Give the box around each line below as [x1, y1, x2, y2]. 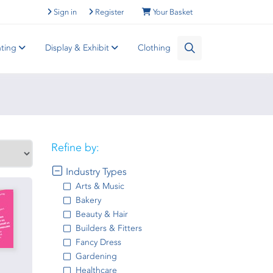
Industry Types [63, 166, 127, 177]
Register [95, 7, 124, 16]
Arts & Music [75, 181, 124, 191]
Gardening [75, 251, 117, 261]
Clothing [138, 43, 171, 53]
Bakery [75, 195, 101, 205]
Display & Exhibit [45, 43, 112, 53]
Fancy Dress [75, 237, 121, 247]
